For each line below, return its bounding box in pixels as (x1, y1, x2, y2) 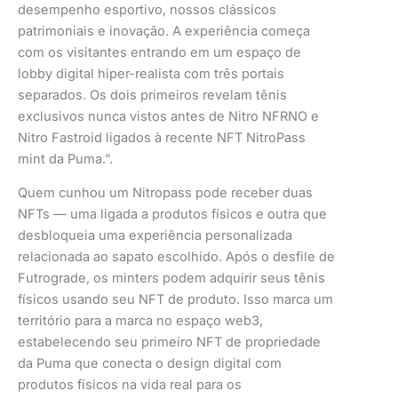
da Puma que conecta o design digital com (18, 355, 282, 372)
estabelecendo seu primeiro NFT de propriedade (18, 334, 321, 351)
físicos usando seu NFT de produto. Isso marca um (18, 291, 333, 308)
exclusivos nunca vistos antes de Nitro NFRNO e (18, 107, 319, 124)
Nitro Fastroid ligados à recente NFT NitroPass (18, 129, 306, 146)
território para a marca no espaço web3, (18, 313, 263, 330)
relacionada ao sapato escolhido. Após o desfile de (18, 249, 335, 266)
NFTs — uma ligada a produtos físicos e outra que (18, 206, 327, 223)
